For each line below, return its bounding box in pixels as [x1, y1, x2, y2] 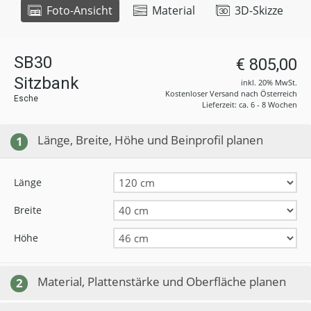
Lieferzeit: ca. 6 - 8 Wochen [202, 99, 297, 110]
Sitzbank [14, 74, 79, 93]
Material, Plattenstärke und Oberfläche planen [37, 273, 286, 289]
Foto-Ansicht [44, 3, 112, 18]
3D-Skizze [232, 3, 283, 18]
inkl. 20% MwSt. [241, 77, 297, 87]
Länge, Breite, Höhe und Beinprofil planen [37, 132, 263, 148]
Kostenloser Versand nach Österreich [165, 88, 297, 99]
